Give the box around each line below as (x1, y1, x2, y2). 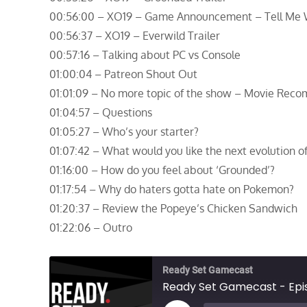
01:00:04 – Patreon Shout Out (49, 67, 197, 82)
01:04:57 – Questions (49, 106, 152, 120)
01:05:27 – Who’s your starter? (49, 125, 199, 139)
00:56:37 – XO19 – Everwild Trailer (49, 29, 220, 43)
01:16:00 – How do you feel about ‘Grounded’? (49, 163, 275, 177)
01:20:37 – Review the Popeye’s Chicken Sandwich (49, 201, 297, 216)
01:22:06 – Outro (49, 221, 132, 235)
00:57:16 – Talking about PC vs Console (49, 48, 241, 62)
